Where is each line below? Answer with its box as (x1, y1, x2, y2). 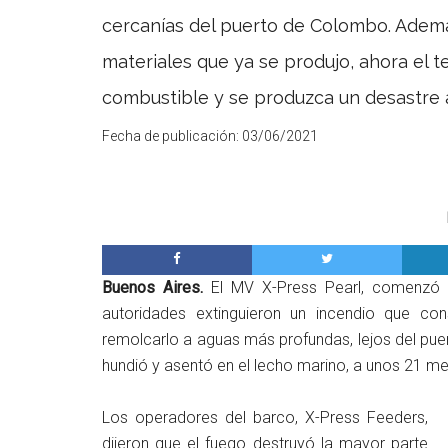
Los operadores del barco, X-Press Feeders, (102, 408, 428, 427)
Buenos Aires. (102, 278, 211, 297)
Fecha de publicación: (102, 128, 242, 144)
